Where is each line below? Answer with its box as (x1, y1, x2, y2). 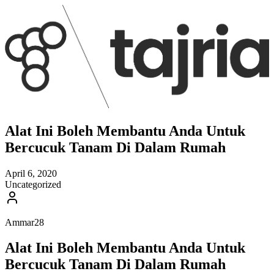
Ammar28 (5, 217, 44, 228)
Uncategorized (5, 179, 61, 190)
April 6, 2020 (5, 168, 57, 179)
